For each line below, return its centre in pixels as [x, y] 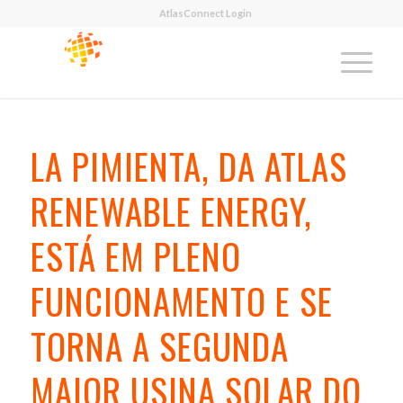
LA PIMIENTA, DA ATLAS [188, 166]
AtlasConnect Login [206, 13]
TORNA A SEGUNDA [159, 345]
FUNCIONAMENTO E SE [181, 300]
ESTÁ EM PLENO [135, 255]
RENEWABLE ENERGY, [171, 210]
